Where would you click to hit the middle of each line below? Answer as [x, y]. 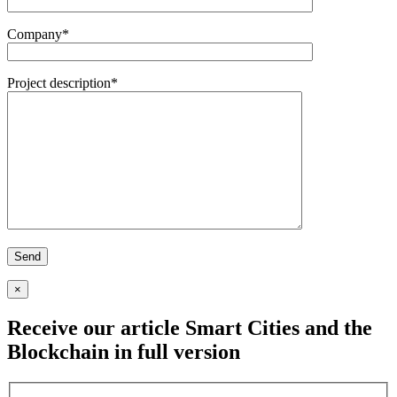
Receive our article [96, 328]
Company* [38, 35]
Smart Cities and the [279, 328]
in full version [175, 352]
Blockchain [58, 352]
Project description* [62, 83]
